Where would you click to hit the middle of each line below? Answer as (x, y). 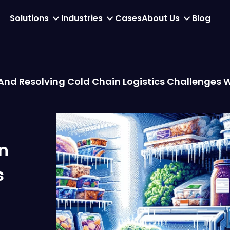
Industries (82, 18)
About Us (160, 18)
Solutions (29, 18)
